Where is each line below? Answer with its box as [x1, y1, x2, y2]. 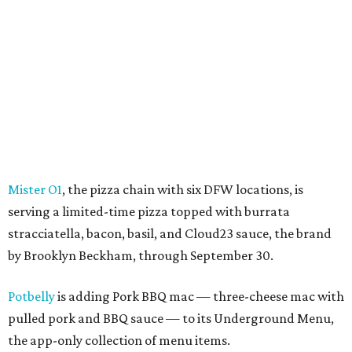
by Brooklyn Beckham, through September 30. [8, 247, 273, 263]
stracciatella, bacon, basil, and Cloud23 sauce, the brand [8, 225, 332, 241]
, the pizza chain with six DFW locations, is [62, 181, 303, 197]
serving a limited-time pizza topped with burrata [8, 203, 290, 219]
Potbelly [8, 288, 55, 304]
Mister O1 [8, 181, 62, 197]
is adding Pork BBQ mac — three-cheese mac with [55, 288, 344, 304]
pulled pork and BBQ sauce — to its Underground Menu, [8, 310, 334, 326]
